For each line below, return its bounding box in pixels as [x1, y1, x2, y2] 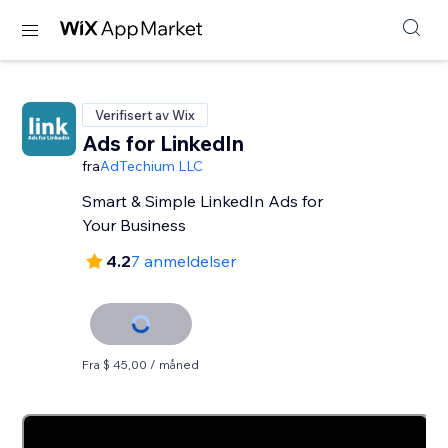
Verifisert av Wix [95, 107, 196, 123]
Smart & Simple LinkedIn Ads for [82, 191, 324, 211]
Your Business [82, 215, 187, 235]
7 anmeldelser [131, 251, 237, 271]
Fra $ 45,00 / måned [82, 357, 200, 372]
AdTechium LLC [100, 157, 204, 175]
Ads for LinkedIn [82, 130, 245, 156]
